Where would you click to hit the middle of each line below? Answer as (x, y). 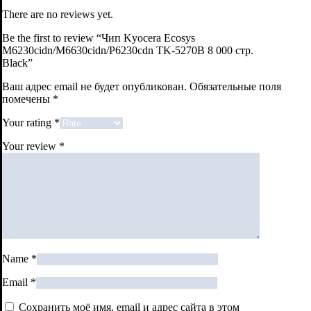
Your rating (28, 122)
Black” (17, 62)
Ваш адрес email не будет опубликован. (94, 86)
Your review (31, 146)
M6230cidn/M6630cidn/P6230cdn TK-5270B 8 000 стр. (128, 50)
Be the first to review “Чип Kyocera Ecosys (99, 37)
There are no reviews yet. (58, 14)
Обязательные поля (235, 86)
